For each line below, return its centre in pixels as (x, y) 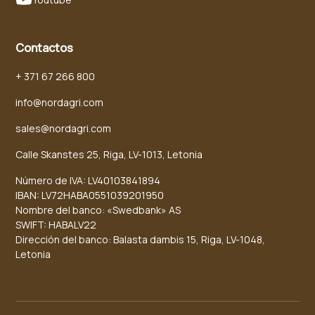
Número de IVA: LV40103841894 (88, 180)
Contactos (45, 48)
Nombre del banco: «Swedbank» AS (98, 210)
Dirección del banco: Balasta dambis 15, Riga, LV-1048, (141, 239)
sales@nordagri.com (64, 128)
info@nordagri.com (60, 102)
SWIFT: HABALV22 (56, 225)
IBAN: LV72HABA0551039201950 (90, 195)
